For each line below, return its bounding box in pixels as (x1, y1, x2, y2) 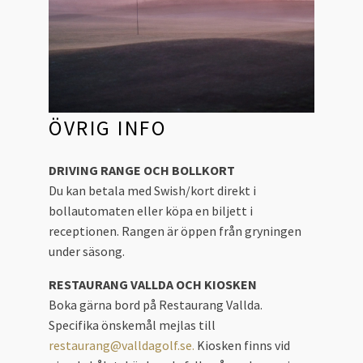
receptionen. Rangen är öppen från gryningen (49, 223, 301, 240)
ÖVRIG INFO (49, 114, 167, 141)
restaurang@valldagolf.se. (49, 337, 197, 354)
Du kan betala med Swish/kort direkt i (49, 182, 256, 199)
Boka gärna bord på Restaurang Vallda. (49, 297, 263, 314)
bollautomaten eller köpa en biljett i (49, 203, 253, 220)
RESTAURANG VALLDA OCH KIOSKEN (49, 276, 257, 293)
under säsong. (49, 243, 125, 260)
